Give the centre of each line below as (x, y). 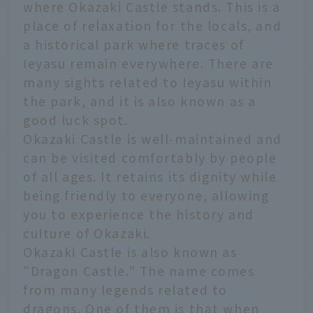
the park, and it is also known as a (140, 101)
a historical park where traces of (134, 45)
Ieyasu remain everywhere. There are (148, 64)
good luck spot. (76, 120)
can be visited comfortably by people (150, 158)
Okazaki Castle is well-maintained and (153, 139)
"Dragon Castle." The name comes (139, 271)
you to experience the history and (139, 214)
